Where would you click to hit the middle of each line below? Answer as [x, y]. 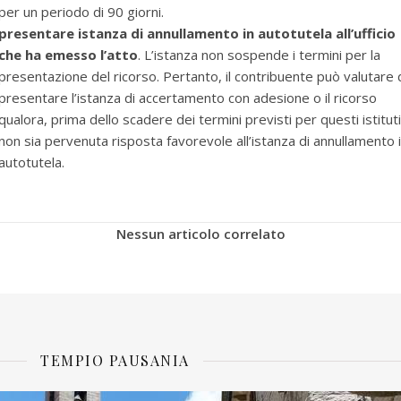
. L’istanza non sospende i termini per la [259, 55]
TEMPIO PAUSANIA [115, 360]
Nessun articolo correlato [200, 234]
